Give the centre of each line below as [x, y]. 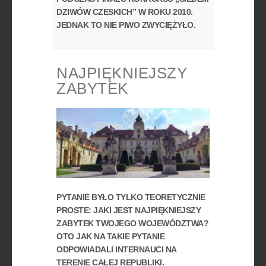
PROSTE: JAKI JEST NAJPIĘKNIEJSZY [129, 210]
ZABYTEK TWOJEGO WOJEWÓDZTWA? [133, 224]
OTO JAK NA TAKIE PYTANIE [111, 237]
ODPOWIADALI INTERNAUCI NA [116, 250]
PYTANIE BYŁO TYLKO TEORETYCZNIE [131, 197]
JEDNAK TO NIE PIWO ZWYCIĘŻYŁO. [126, 25]
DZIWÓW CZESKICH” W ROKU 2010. [125, 12]
